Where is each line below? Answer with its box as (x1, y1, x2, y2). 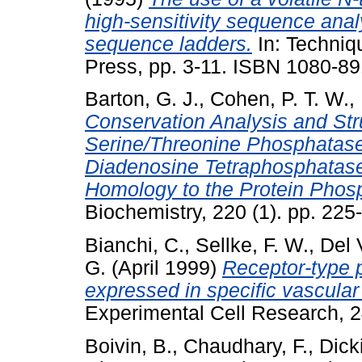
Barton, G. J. (85, 88, 199, 111)
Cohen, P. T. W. (210, 88, 349, 111)
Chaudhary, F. (183, 335, 308, 357)
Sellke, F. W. (196, 234, 309, 257)
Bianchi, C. (85, 234, 184, 257)
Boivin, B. (85, 335, 172, 357)
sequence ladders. (85, 32, 252, 55)
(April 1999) (106, 257, 222, 280)
